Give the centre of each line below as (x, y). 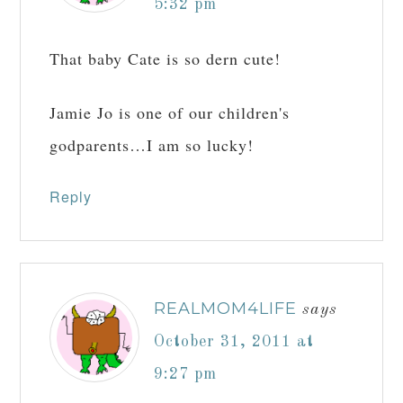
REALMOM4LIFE (226, 309)
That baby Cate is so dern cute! (166, 59)
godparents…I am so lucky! (152, 145)
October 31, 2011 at (234, 342)
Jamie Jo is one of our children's (170, 113)
